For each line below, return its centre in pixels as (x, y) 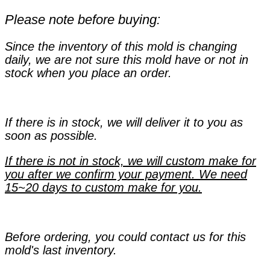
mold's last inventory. (61, 250)
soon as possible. (51, 136)
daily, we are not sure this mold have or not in (127, 60)
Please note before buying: (83, 20)
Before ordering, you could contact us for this (125, 237)
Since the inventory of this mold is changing (121, 47)
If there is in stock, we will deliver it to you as (124, 123)
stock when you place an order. (88, 73)
